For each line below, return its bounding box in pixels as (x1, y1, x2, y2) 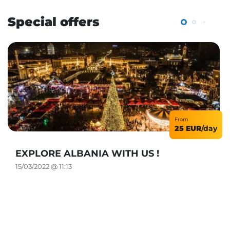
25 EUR (175, 124, 201, 133)
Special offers (8, 14, 100, 29)
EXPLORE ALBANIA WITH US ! (15, 148, 159, 159)
